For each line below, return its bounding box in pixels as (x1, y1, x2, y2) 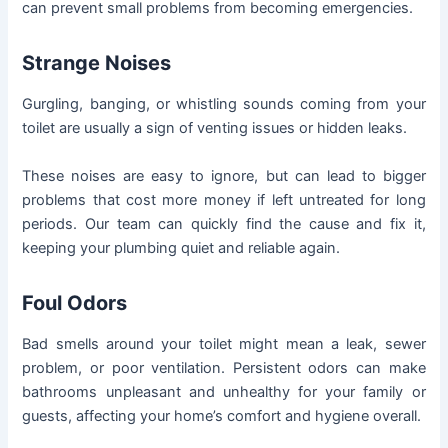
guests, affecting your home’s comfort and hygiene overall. (22, 406, 422, 425)
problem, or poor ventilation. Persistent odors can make (22, 358, 426, 377)
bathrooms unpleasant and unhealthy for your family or (22, 382, 426, 401)
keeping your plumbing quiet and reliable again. (22, 238, 341, 257)
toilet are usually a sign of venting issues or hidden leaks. (22, 119, 408, 138)
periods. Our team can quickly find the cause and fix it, (22, 214, 426, 233)
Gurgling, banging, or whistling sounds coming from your (22, 95, 426, 114)
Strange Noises (22, 51, 172, 76)
